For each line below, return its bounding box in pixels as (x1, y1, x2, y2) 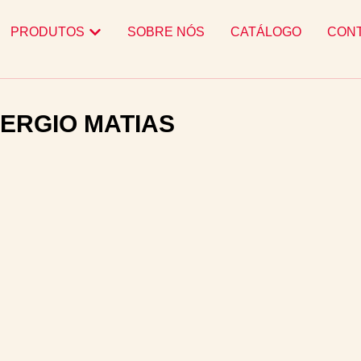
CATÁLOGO (230, 25, 301, 39)
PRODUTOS (10, 25, 85, 39)
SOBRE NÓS (127, 25, 205, 39)
